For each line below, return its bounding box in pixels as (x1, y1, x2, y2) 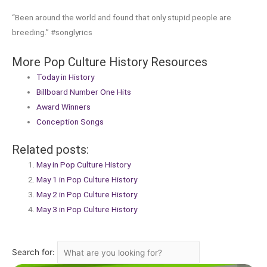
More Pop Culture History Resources (12, 55, 207, 70)
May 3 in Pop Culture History (36, 204, 138, 214)
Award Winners (36, 102, 91, 112)
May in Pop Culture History (36, 159, 131, 169)
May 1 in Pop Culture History (36, 174, 138, 184)
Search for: (12, 247, 57, 257)
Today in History (36, 72, 95, 82)
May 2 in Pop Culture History (36, 189, 138, 199)
